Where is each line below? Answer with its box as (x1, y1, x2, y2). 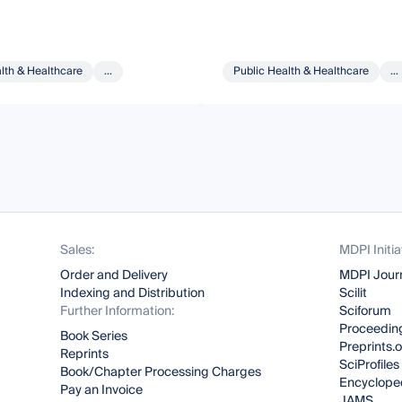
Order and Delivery (60, 265, 169, 286)
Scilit (338, 283, 367, 304)
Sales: (60, 240, 95, 261)
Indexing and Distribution (60, 283, 205, 304)
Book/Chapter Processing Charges (60, 362, 262, 383)
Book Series (60, 326, 128, 347)
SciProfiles (338, 354, 399, 376)
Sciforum (338, 301, 391, 322)
